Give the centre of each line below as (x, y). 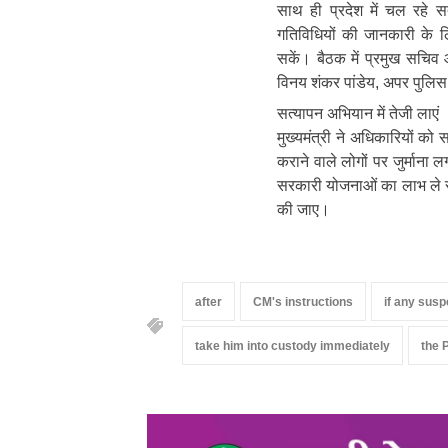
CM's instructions (303, 302)
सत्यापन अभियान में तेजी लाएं (358, 114)
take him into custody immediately (292, 346)
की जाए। (303, 210)
